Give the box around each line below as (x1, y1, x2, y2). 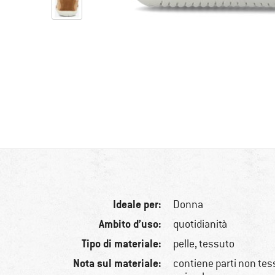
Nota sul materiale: (73, 256, 162, 271)
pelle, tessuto (173, 237, 235, 251)
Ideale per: (113, 197, 162, 212)
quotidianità (173, 217, 228, 231)
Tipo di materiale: (82, 236, 162, 251)
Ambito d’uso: (99, 217, 162, 231)
